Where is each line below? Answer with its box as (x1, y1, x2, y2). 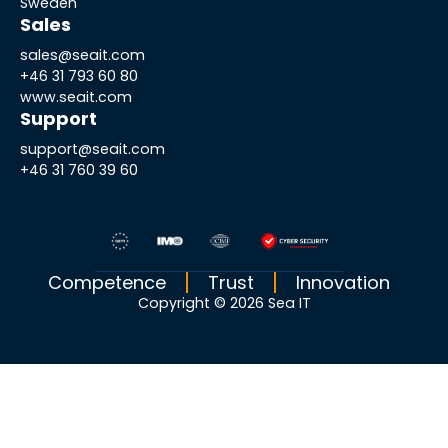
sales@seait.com (20, 44, 145, 65)
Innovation (296, 269, 390, 295)
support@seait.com (20, 138, 165, 159)
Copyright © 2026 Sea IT (137, 292, 311, 313)
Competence (48, 269, 166, 295)
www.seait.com (20, 86, 132, 107)
